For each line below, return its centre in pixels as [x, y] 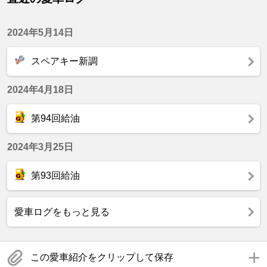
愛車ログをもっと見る [62, 212]
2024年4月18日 [40, 90]
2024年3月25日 [40, 147]
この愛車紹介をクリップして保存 [102, 257]
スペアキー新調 [63, 61]
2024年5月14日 [40, 33]
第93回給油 [54, 176]
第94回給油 [54, 119]
